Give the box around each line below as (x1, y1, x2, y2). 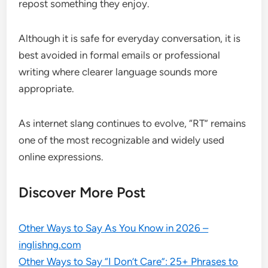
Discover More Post (19, 184, 146, 202)
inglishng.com (19, 239, 81, 251)
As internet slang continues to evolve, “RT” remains (19, 117, 246, 130)
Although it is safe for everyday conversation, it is (19, 32, 241, 45)
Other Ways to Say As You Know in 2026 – (19, 222, 209, 234)
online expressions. (19, 151, 104, 163)
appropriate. (19, 83, 75, 95)
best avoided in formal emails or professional (19, 49, 221, 62)
